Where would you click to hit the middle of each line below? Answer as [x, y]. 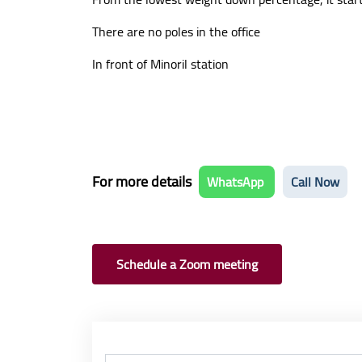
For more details [143, 181]
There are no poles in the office [176, 32]
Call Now [315, 182]
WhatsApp [237, 182]
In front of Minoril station [160, 64]
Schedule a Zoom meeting [187, 264]
